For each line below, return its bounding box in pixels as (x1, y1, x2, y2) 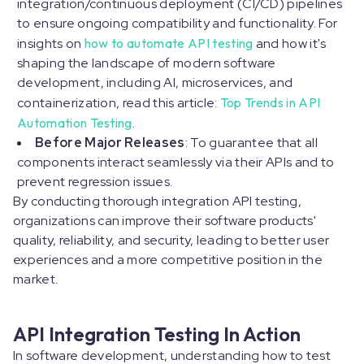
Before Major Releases (35, 134, 185, 152)
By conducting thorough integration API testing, (13, 193, 302, 210)
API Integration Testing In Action (13, 322, 301, 347)
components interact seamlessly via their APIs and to (17, 154, 335, 171)
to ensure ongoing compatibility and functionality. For (17, 15, 338, 32)
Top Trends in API (219, 94, 321, 111)
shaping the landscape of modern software (17, 54, 276, 72)
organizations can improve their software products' (13, 212, 316, 230)
